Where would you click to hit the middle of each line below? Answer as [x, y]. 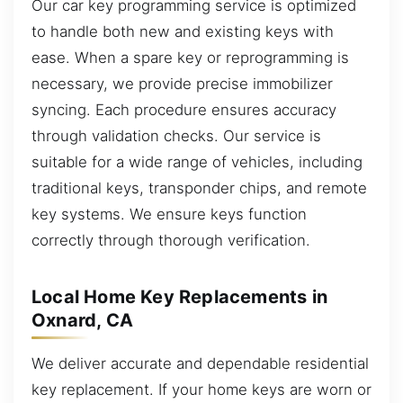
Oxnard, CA [82, 320]
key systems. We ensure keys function [169, 214]
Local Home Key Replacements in [180, 296]
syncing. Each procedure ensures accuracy [184, 109]
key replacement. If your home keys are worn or [201, 389]
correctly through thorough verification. [171, 240]
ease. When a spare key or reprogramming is [190, 57]
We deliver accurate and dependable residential [200, 363]
